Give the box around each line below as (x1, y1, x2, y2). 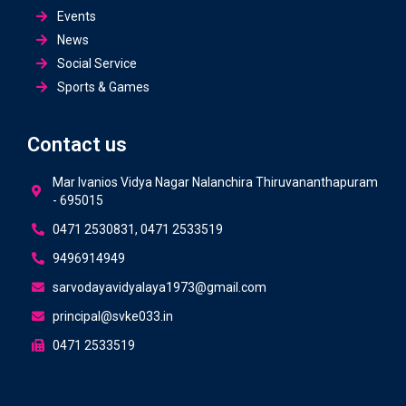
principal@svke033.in (52, 308, 173, 324)
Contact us (27, 132, 127, 156)
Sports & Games (56, 79, 150, 94)
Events (56, 8, 96, 24)
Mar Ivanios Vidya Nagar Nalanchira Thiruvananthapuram (52, 174, 378, 189)
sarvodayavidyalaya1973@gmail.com (52, 279, 266, 295)
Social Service (56, 55, 137, 71)
